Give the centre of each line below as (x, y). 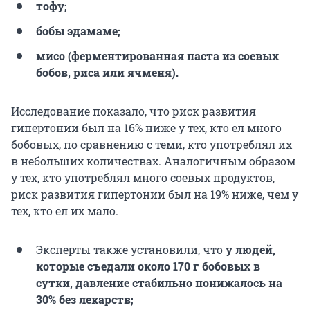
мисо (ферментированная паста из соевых (157, 55)
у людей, (250, 249)
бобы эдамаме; (78, 30)
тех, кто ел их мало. (65, 210)
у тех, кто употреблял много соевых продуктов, (143, 177)
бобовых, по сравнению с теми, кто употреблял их (152, 144)
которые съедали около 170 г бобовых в (148, 266)
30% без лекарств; (85, 299)
